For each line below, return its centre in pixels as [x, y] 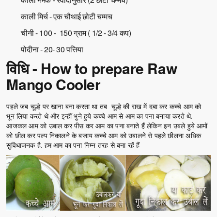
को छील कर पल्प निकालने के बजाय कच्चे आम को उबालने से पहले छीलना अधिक [104, 135]
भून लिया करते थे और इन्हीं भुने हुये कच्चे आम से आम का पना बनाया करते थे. [100, 116]
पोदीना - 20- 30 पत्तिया [52, 49]
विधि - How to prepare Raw [92, 68]
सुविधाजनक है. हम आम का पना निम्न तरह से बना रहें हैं [73, 145]
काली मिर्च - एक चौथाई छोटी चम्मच [67, 16]
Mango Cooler [54, 84]
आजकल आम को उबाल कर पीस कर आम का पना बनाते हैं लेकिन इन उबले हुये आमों [107, 125]
